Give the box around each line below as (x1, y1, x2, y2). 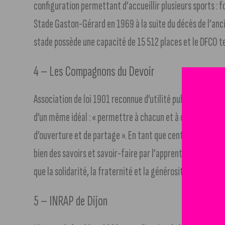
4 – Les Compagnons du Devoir (34, 62, 155, 80)
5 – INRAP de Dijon (34, 192, 108, 210)
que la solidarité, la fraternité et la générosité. (34, 164, 189, 179)
